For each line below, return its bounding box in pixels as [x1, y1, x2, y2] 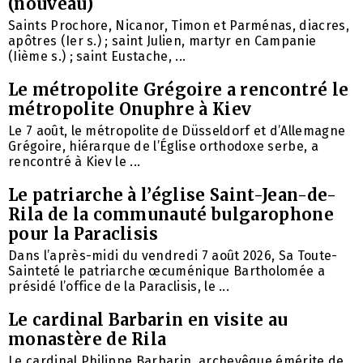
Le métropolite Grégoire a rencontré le [8, 79, 349, 100]
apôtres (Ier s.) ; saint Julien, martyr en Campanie [8, 32, 317, 49]
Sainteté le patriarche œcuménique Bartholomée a [8, 263, 326, 279]
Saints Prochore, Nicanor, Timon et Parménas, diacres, [8, 17, 349, 33]
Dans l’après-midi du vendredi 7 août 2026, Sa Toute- [8, 247, 338, 263]
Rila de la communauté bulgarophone [8, 203, 334, 224]
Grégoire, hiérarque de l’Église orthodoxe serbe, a [8, 138, 319, 154]
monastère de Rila [8, 328, 167, 349]
